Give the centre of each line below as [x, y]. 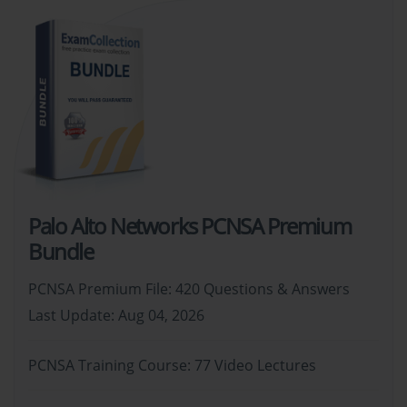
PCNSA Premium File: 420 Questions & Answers [189, 289]
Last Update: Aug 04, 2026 [116, 316]
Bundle [61, 252]
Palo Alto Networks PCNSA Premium [190, 226]
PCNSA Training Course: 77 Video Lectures [172, 366]
